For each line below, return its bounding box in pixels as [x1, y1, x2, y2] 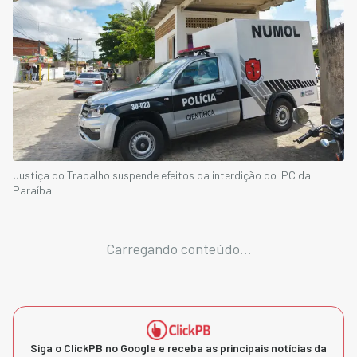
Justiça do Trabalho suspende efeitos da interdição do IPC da [13, 168, 311, 182]
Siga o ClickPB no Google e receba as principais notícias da [30, 341, 327, 355]
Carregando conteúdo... [105, 240, 252, 258]
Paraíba [13, 183, 52, 198]
